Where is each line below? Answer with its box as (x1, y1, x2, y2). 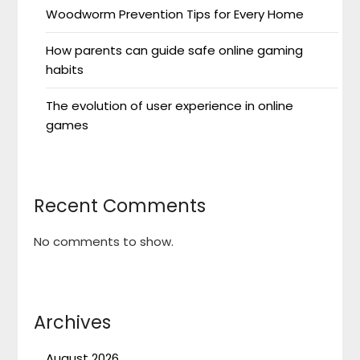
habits (46, 61, 84, 78)
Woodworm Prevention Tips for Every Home (46, 6, 305, 22)
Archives (34, 309, 112, 335)
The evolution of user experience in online (46, 97, 294, 114)
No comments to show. (34, 233, 174, 250)
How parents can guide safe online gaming (46, 42, 304, 59)
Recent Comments (34, 193, 207, 219)
